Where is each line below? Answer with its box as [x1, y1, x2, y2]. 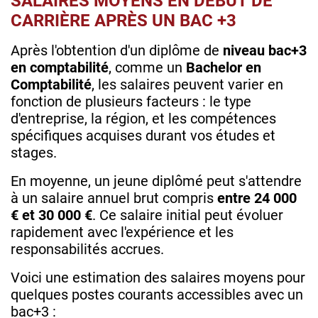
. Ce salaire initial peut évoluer [92, 207, 283, 224]
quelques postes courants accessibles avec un [11, 286, 303, 304]
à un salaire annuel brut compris [11, 190, 217, 207]
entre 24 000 [217, 190, 297, 207]
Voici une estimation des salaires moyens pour [11, 269, 305, 287]
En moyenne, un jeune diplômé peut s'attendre [11, 172, 302, 190]
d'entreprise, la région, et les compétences [11, 110, 276, 128]
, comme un [109, 59, 186, 77]
